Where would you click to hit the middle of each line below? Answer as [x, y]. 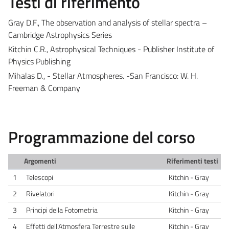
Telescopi [40, 177]
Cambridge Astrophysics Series [60, 35]
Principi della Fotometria [62, 210]
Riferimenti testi [192, 161]
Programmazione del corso [102, 137]
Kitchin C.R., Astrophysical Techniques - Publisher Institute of [111, 49]
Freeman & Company [44, 88]
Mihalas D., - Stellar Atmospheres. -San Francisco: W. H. [103, 75]
